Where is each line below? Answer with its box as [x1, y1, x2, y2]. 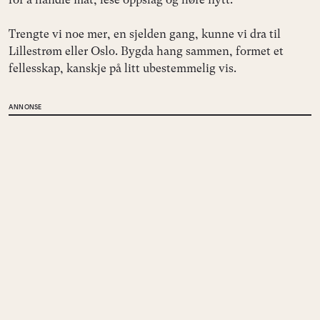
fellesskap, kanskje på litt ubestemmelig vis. [9, 61, 236, 76]
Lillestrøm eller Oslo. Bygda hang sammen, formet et [9, 44, 284, 59]
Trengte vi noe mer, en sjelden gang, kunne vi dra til [9, 27, 281, 41]
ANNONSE [9, 103, 42, 111]
